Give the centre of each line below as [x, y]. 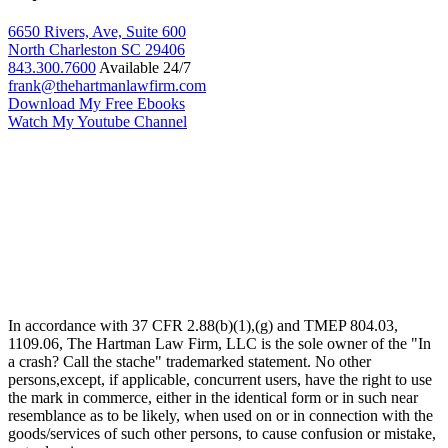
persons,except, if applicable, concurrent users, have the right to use [220, 380]
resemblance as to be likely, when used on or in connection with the [220, 416]
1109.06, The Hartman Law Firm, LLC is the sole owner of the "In [219, 344]
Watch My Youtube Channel [97, 122]
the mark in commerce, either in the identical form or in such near [213, 398]
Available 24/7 [145, 68]
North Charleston [62, 50]
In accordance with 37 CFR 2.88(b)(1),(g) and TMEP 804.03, [203, 326]
